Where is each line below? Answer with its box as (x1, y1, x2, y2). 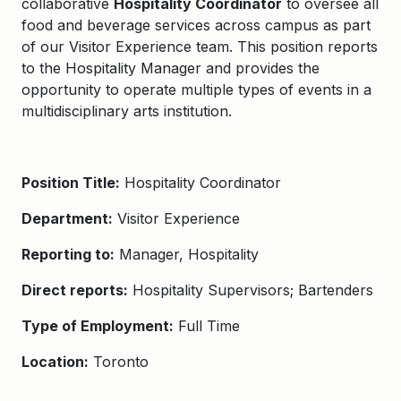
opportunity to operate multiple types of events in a (21, 81, 371, 98)
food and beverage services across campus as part (21, 16, 371, 34)
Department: (21, 209, 113, 227)
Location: (21, 353, 89, 371)
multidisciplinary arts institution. (21, 102, 232, 120)
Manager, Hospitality (115, 245, 259, 263)
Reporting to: (21, 245, 115, 263)
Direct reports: (21, 281, 128, 299)
